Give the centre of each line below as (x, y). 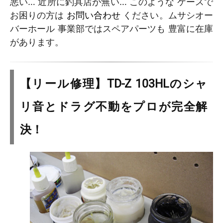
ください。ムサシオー (167, 15)
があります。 (37, 42)
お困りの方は (38, 15)
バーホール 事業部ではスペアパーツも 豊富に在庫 (111, 29)
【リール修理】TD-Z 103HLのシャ (113, 84)
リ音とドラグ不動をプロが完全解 (113, 107)
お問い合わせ (94, 15)
